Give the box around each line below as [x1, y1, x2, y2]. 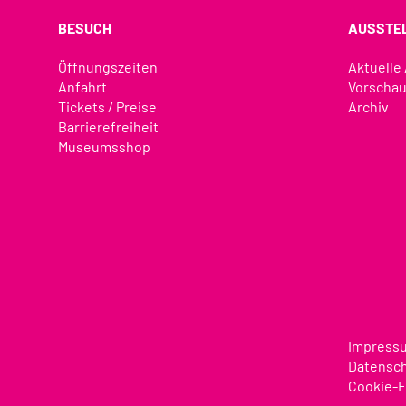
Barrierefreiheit [57, 118, 159, 136]
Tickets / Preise [57, 98, 157, 116]
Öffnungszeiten [57, 58, 158, 76]
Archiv [348, 98, 390, 116]
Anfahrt [57, 78, 107, 96]
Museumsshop [57, 138, 150, 156]
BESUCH [57, 19, 111, 37]
